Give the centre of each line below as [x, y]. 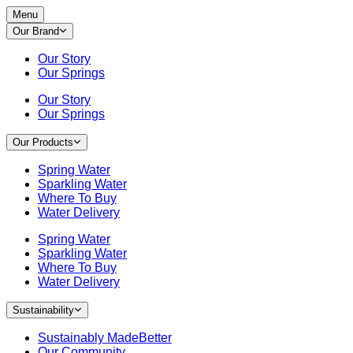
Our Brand [36, 31]
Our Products [43, 142]
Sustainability [43, 310]
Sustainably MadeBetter [105, 338]
